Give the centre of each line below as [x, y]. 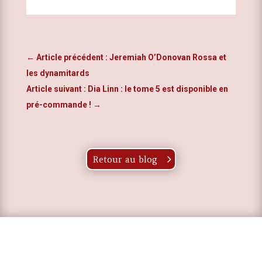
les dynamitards [58, 73]
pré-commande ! [58, 105]
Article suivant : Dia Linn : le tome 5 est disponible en [127, 89]
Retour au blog [125, 159]
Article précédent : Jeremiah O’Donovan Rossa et [131, 58]
